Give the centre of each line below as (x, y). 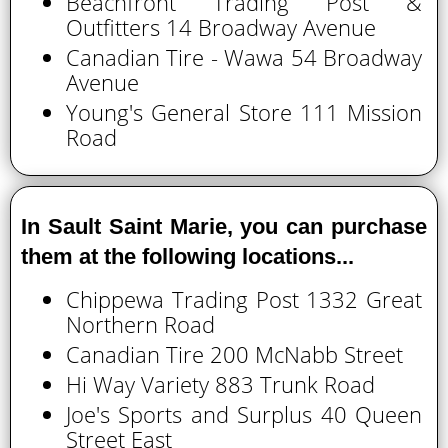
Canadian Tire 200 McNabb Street (234, 354)
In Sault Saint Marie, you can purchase (224, 226)
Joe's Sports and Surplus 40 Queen (244, 414)
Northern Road (140, 324)
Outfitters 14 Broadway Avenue (221, 27)
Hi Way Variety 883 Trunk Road (220, 384)
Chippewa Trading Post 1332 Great (244, 299)
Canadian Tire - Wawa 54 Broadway (244, 57)
